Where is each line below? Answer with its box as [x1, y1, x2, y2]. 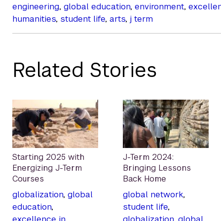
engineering [12, 1, 59, 12]
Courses [12, 173, 44, 184]
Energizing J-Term [12, 162, 82, 173]
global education [64, 1, 130, 12]
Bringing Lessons [123, 162, 191, 173]
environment [135, 1, 184, 12]
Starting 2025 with [12, 151, 84, 162]
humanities [12, 13, 56, 25]
